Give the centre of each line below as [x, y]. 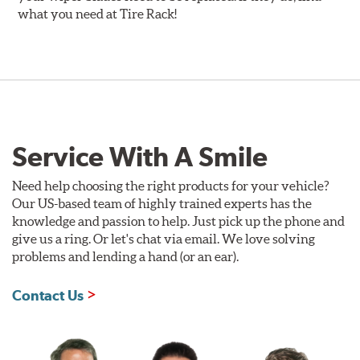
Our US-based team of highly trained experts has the [162, 203]
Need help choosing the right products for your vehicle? [171, 185]
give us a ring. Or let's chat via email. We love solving [164, 238]
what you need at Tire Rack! [98, 13]
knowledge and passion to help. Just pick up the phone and [178, 221]
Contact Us [48, 295]
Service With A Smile [140, 156]
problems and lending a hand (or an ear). [125, 256]
